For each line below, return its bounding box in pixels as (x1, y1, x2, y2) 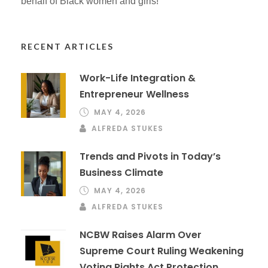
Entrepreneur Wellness (80, 87, 189, 101)
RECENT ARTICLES (21, 41, 114, 51)
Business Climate (80, 165, 163, 179)
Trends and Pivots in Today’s (80, 149, 221, 163)
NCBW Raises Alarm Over (80, 227, 202, 242)
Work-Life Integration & (80, 71, 196, 85)
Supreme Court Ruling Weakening (80, 243, 243, 258)
